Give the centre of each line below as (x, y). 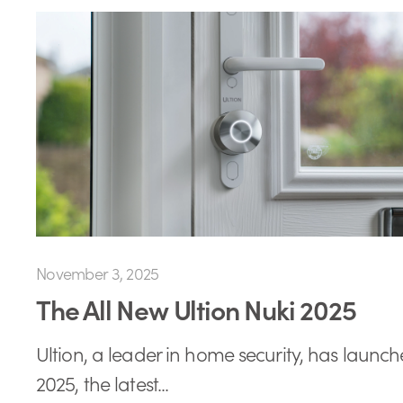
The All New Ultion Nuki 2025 (196, 308)
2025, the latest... (103, 382)
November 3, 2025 (98, 273)
